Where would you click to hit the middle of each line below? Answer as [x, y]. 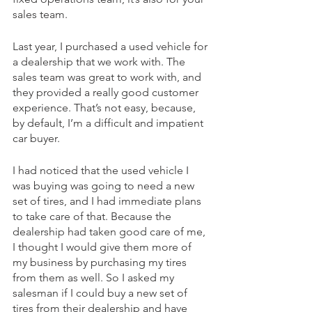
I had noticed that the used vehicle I [102, 171]
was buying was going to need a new [105, 186]
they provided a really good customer [107, 93]
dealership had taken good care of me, [110, 232]
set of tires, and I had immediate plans [108, 201]
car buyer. [38, 139]
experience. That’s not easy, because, [106, 108]
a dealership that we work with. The [100, 62]
